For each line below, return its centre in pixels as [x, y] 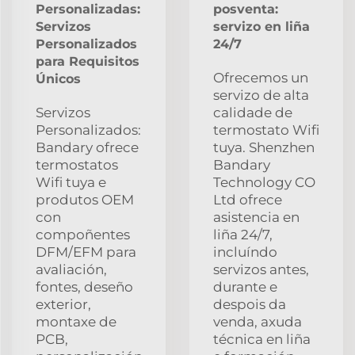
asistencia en [256, 217]
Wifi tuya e [71, 182]
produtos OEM [85, 199]
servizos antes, [261, 269]
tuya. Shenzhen [264, 147]
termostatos [77, 164]
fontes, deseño [84, 286]
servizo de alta [261, 95]
